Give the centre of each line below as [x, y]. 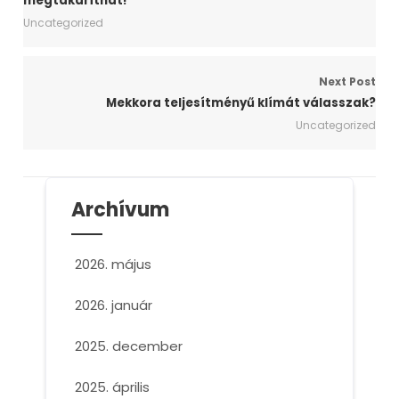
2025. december [128, 346]
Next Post [347, 81]
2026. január [113, 305]
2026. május [113, 264]
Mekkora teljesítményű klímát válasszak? [240, 103]
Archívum [120, 210]
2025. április [112, 387]
